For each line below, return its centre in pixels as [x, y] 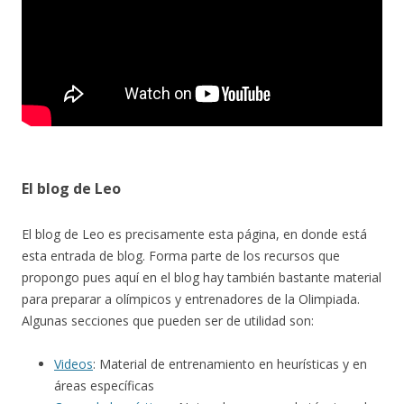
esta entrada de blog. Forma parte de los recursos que [181, 256]
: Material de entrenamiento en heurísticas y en [230, 364]
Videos [73, 364]
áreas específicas [104, 386]
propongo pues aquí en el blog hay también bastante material [202, 278]
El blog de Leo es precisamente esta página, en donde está [194, 234]
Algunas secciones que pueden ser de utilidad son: [168, 321]
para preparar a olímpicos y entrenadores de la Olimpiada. [191, 299]
